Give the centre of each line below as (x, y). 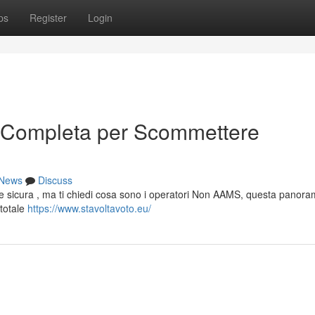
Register (48, 18)
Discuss (55, 180)
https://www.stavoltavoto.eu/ (89, 208)
